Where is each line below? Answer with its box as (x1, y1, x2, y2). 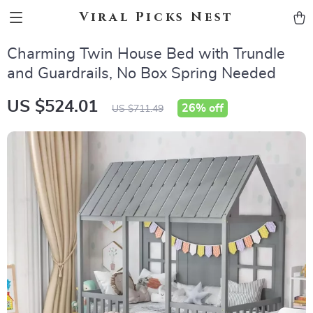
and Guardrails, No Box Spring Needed (7, 66, 276, 81)
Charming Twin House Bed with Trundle (7, 46, 285, 61)
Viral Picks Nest (79, 8, 234, 26)
